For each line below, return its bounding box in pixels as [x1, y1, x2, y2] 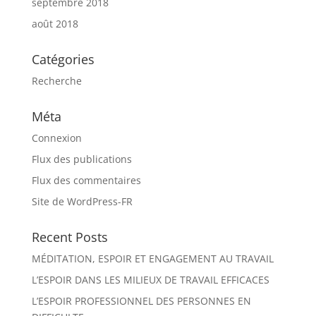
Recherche [31, 74, 82, 88]
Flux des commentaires [31, 174, 141, 188]
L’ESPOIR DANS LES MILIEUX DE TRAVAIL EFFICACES [31, 273, 269, 287]
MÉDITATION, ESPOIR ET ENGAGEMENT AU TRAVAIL [31, 252, 274, 266]
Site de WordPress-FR [31, 195, 133, 209]
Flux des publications [31, 152, 132, 166]
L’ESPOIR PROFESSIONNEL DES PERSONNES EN [31, 294, 251, 308]
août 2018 [31, 17, 78, 31]
